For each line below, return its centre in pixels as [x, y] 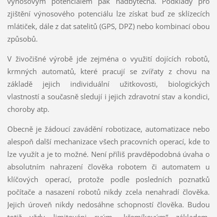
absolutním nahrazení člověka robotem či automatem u [108, 167]
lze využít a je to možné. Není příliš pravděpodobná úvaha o [108, 154]
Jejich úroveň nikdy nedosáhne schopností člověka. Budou [108, 204]
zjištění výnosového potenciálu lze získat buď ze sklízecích [108, 14]
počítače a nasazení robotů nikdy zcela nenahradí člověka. [108, 192]
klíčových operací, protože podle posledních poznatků [108, 179]
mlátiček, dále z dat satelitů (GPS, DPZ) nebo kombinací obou [108, 26]
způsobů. [22, 39]
